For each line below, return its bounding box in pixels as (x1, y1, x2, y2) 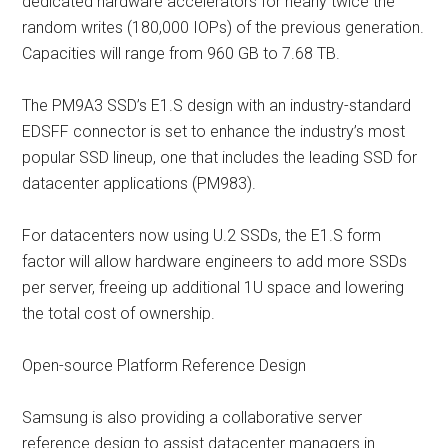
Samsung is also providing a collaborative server (22, 408, 363, 427)
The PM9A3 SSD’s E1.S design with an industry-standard (22, 96, 412, 115)
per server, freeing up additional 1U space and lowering (22, 278, 405, 297)
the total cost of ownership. (22, 304, 216, 323)
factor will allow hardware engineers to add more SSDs (22, 252, 408, 271)
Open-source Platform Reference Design (22, 356, 307, 375)
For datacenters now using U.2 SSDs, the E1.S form (22, 226, 382, 245)
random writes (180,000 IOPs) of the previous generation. (22, 18, 425, 37)
